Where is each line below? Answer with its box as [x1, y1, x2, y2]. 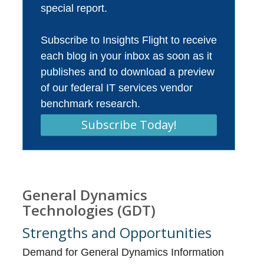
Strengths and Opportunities [22, 223, 212, 243]
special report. [41, 2, 108, 15]
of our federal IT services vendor [41, 82, 193, 94]
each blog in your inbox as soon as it [41, 50, 213, 62]
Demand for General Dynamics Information [22, 246, 225, 259]
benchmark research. [41, 98, 141, 110]
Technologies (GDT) [22, 200, 156, 220]
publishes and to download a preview [41, 66, 215, 78]
